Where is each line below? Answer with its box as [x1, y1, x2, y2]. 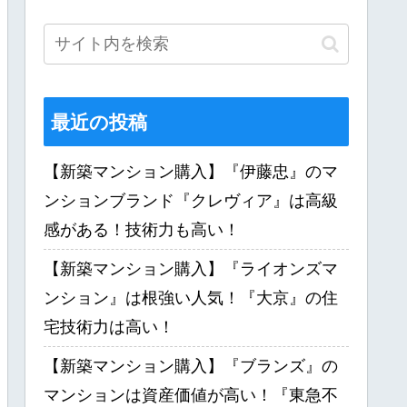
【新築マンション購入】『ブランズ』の [44, 356, 338, 375]
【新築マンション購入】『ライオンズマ [44, 259, 338, 278]
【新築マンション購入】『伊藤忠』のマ [44, 162, 338, 181]
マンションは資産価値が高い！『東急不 [44, 385, 338, 404]
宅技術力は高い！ [44, 317, 174, 336]
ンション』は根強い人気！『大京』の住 [44, 288, 338, 307]
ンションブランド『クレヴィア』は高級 [44, 191, 338, 210]
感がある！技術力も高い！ [44, 220, 240, 239]
